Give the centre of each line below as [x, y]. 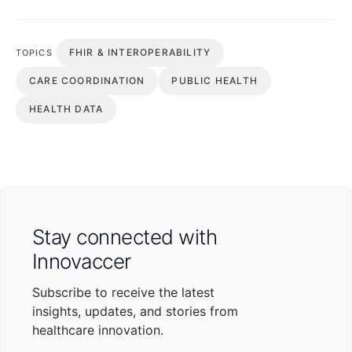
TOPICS [34, 52]
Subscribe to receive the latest [123, 292]
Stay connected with [125, 236]
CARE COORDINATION [87, 80]
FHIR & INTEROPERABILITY [140, 52]
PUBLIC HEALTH [215, 80]
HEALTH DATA [66, 108]
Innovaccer [82, 261]
